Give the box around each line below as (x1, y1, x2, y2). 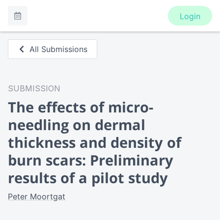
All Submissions (29, 44, 88, 54)
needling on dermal (8, 115, 145, 134)
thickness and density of (8, 133, 181, 152)
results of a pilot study (8, 168, 168, 187)
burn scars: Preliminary (8, 150, 173, 169)
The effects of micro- (8, 97, 153, 116)
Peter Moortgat (8, 192, 65, 201)
